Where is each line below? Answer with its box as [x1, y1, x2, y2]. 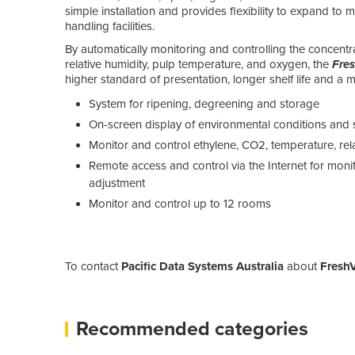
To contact [65, 258, 121, 273]
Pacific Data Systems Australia [121, 258, 284, 273]
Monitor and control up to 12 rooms [89, 196, 271, 211]
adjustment [89, 175, 145, 190]
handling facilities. [65, 18, 155, 33]
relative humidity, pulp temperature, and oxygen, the [65, 56, 332, 71]
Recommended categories [76, 316, 308, 341]
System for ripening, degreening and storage [89, 96, 319, 111]
